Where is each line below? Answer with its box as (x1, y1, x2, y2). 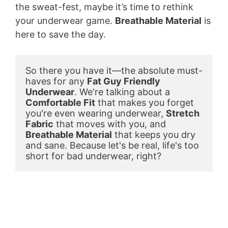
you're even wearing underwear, (25, 107, 166, 119)
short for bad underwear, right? (25, 150, 161, 161)
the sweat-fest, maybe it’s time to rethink (15, 1, 193, 12)
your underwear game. (15, 15, 115, 26)
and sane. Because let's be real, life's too (25, 139, 199, 151)
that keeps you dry (112, 129, 195, 140)
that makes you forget (95, 97, 194, 108)
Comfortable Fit (25, 97, 95, 108)
